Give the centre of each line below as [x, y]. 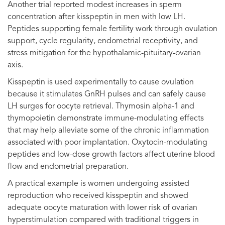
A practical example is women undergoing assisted [98, 184]
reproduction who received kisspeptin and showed [98, 196]
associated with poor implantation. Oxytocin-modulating [107, 142]
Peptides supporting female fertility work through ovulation [113, 29]
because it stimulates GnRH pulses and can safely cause [107, 94]
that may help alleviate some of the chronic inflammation [108, 130]
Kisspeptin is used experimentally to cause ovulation [101, 82]
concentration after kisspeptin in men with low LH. [96, 17]
